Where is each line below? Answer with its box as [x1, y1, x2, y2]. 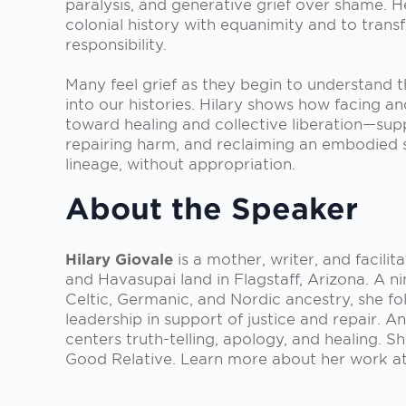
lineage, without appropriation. [65, 156, 295, 174]
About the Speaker [65, 191, 358, 227]
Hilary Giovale [65, 250, 173, 268]
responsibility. [65, 36, 167, 54]
